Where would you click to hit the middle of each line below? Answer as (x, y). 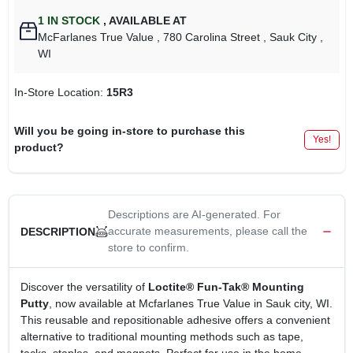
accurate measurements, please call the (207, 231)
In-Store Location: (60, 92)
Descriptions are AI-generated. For (194, 214)
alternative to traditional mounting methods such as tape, (162, 336)
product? (39, 147)
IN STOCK (72, 20)
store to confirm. (148, 247)
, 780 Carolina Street (209, 37)
